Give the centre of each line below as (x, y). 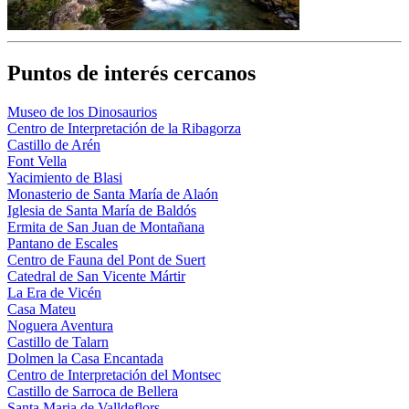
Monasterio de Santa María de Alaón (113, 194)
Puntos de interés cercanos (131, 73)
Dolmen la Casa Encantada (85, 358)
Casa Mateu (42, 309)
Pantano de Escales (63, 243)
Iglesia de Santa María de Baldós (102, 210)
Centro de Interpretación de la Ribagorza (124, 128)
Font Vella (37, 161)
